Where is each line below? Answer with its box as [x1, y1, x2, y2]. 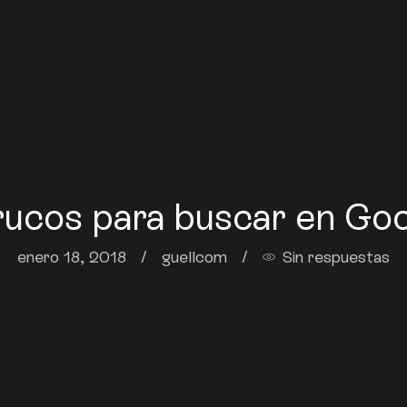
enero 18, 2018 [16, 247, 126, 266]
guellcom [161, 247, 227, 266]
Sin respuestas [283, 247, 391, 266]
